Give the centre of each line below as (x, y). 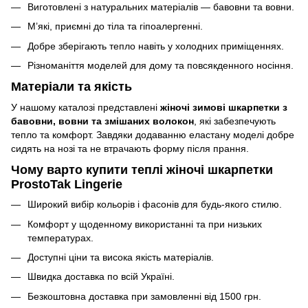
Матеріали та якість (71, 87)
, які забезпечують (235, 121)
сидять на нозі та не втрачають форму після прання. (130, 148)
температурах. (60, 238)
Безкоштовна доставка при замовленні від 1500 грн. (144, 296)
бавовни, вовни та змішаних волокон (102, 121)
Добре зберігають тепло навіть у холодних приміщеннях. (156, 46)
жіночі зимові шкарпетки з (224, 107)
